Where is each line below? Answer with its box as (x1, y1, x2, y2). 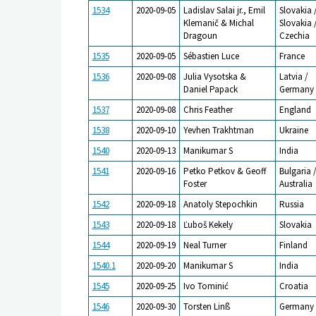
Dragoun (183, 29, 217, 42)
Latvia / (279, 70, 308, 83)
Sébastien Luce (183, 49, 239, 62)
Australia (279, 177, 312, 190)
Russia (279, 197, 304, 210)
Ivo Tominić (183, 279, 229, 292)
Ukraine (279, 123, 308, 136)
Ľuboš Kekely (183, 218, 233, 231)
